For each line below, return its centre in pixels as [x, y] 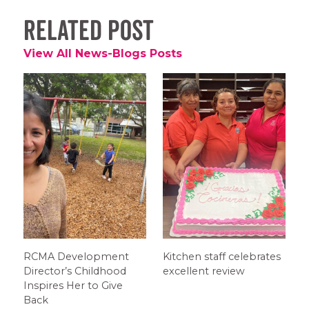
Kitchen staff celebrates [222, 256]
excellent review [204, 271]
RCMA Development [77, 256]
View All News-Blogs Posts [103, 53]
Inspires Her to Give [73, 285]
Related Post [89, 31]
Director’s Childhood [75, 271]
